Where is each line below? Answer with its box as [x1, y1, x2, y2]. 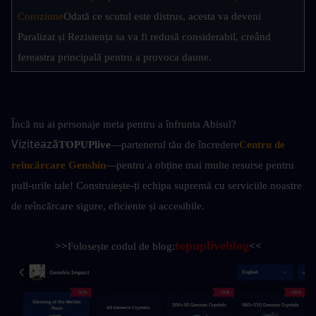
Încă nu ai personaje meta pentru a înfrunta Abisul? [11, 119, 236, 130]
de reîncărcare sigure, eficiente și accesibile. [11, 200, 205, 212]
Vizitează [11, 136, 59, 152]
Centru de [239, 139, 285, 151]
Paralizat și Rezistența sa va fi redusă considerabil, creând [18, 31, 271, 43]
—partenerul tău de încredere [111, 139, 239, 151]
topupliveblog [174, 238, 249, 253]
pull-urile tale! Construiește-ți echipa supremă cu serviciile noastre [11, 180, 302, 192]
